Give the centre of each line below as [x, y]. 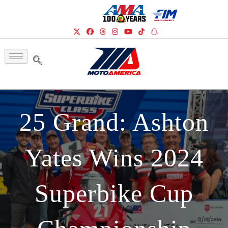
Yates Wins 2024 [114, 158]
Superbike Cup [114, 193]
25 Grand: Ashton [114, 122]
